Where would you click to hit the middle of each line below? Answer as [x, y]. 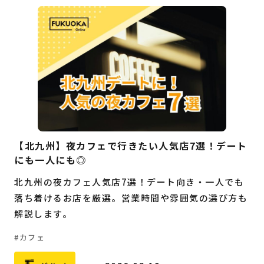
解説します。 [43, 214]
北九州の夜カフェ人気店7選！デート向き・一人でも [129, 182]
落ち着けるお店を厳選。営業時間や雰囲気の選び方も [131, 198]
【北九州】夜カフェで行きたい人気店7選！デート [131, 146]
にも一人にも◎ [50, 160]
